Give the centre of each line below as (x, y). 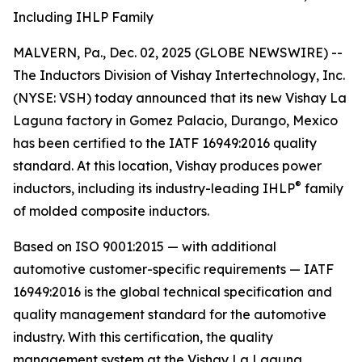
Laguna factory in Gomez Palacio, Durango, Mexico (175, 120)
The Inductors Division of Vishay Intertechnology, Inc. (179, 75)
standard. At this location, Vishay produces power (167, 166)
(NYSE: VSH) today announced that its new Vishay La (180, 98)
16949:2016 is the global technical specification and (173, 292)
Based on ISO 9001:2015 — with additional (145, 246)
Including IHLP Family (83, 17)
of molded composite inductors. (111, 211)
